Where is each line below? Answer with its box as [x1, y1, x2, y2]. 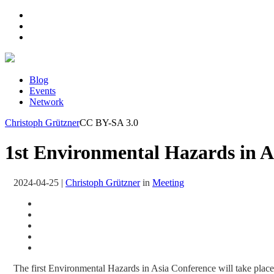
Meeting [152, 177, 184, 188]
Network [29, 97, 64, 107]
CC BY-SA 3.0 [80, 117, 138, 128]
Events [29, 86, 56, 96]
